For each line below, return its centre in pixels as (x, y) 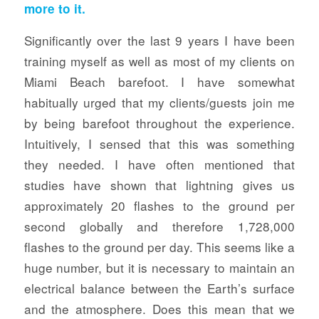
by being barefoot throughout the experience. (159, 122)
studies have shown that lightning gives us (159, 184)
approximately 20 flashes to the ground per (159, 205)
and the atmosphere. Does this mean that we (159, 308)
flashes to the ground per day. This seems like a (159, 246)
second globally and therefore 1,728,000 (159, 226)
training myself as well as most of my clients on (159, 61)
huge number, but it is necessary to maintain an (159, 267)
